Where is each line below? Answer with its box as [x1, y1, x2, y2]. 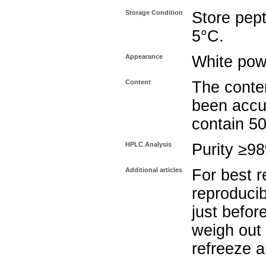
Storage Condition [125, 9, 183, 16]
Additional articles [125, 166, 182, 173]
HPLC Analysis [125, 141, 172, 148]
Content [125, 78, 151, 85]
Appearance [125, 53, 163, 60]
